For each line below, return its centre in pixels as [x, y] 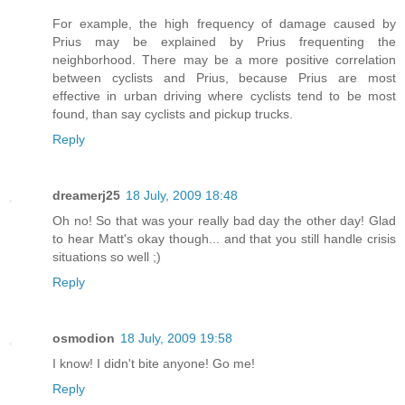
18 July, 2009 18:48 [182, 196]
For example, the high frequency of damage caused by [224, 24]
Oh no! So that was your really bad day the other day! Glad [224, 221]
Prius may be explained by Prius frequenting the [224, 42]
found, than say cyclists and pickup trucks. [173, 114]
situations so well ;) [107, 257]
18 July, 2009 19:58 [176, 338]
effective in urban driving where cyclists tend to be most [224, 96]
